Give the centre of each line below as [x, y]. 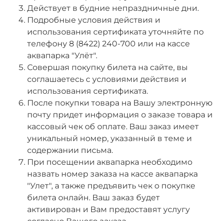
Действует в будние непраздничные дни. [114, 8]
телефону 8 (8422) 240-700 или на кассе [109, 43]
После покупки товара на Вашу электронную [120, 103]
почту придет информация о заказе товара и [120, 114]
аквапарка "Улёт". [62, 55]
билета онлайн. [60, 197]
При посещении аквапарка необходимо [110, 162]
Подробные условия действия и [94, 20]
